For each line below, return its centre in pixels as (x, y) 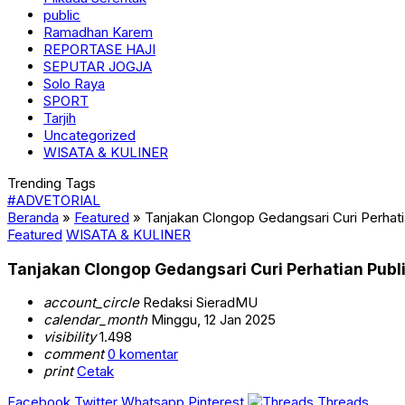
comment (74, 354)
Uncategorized (89, 135)
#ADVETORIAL (54, 200)
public (62, 15)
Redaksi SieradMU (198, 303)
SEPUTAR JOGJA (98, 66)
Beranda (33, 217)
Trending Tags (52, 183)
